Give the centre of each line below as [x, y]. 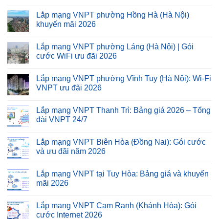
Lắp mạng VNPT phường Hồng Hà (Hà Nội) [113, 15]
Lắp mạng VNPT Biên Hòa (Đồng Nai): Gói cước [121, 142]
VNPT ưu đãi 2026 [69, 88]
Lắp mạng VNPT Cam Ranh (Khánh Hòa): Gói [116, 206]
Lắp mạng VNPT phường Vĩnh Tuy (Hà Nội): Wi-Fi [124, 79]
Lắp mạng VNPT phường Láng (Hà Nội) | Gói [115, 47]
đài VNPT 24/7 [62, 120]
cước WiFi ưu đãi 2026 [77, 56]
